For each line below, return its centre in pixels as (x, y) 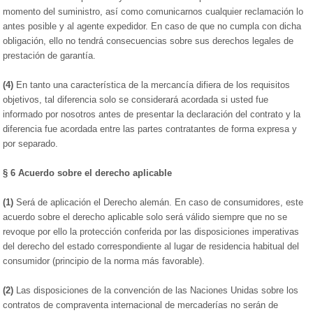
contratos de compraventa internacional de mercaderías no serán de (141, 305)
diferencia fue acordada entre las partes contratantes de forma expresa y (150, 129)
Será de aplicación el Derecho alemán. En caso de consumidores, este (159, 202)
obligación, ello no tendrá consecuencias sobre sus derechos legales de (148, 41)
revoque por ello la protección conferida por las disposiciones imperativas (151, 232)
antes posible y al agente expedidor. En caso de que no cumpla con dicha (152, 26)
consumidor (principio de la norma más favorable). (104, 261)
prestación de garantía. (50, 56)
